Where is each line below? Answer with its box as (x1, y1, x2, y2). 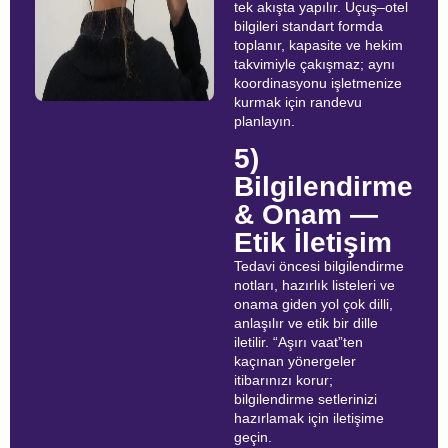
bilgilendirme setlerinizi (234, 391, 377, 408)
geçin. (234, 429, 272, 446)
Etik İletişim (234, 227, 392, 259)
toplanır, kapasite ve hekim (234, 36, 403, 53)
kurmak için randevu (234, 93, 362, 110)
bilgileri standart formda (234, 17, 383, 34)
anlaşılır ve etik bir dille (234, 315, 378, 332)
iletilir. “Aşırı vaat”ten (234, 334, 363, 351)
